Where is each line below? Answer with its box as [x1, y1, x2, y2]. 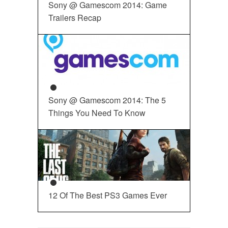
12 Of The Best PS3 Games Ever [48, 189, 167, 202]
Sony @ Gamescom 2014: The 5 [48, 94, 166, 106]
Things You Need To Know [48, 107, 146, 119]
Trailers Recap [48, 12, 101, 24]
